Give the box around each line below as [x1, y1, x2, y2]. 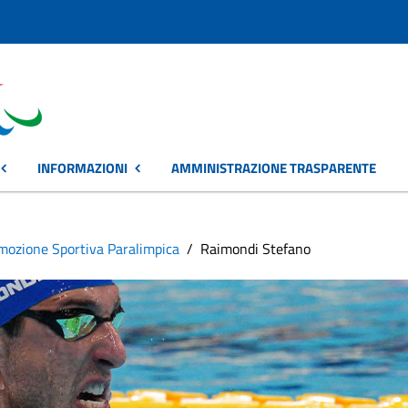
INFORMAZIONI [37, 158, 127, 178]
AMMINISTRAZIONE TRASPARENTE [171, 158, 376, 178]
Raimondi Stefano [200, 238, 311, 260]
